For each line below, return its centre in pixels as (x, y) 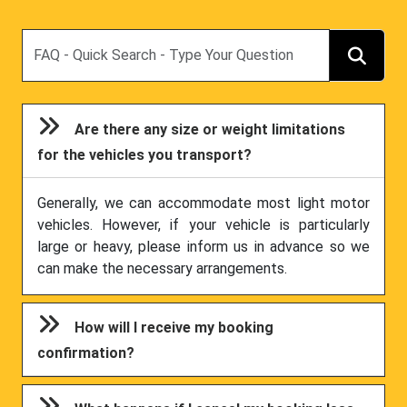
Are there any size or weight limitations (210, 129)
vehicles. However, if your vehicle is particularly (203, 224)
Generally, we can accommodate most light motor (203, 203)
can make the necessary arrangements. (162, 268)
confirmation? (86, 353)
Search (43, 39)
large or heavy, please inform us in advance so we (203, 246)
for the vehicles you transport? (145, 154)
